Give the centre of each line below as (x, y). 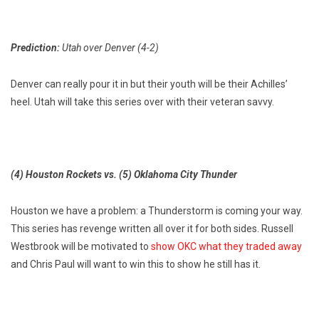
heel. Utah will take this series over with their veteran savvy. (142, 102)
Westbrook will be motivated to (81, 247)
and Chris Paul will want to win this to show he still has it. (136, 265)
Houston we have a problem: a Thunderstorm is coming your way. (157, 211)
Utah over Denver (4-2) (110, 48)
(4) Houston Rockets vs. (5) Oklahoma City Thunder (124, 175)
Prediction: (36, 48)
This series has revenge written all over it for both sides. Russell (152, 229)
